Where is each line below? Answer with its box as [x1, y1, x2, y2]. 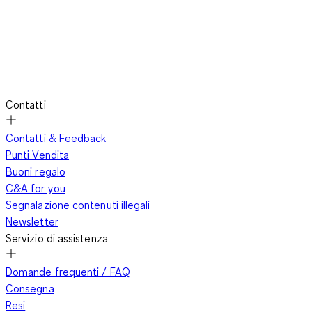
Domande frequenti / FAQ [6, 265, 130, 279]
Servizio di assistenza [6, 231, 108, 246]
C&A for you [6, 181, 65, 196]
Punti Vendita [6, 148, 70, 162]
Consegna [6, 281, 54, 296]
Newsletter [6, 214, 58, 229]
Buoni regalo [6, 164, 65, 179]
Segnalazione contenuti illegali [6, 198, 150, 212]
